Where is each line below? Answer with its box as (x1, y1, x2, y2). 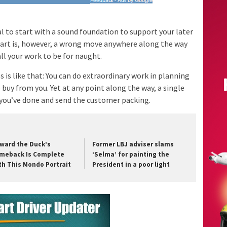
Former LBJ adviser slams (92, 139, 174, 148)
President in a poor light (92, 160, 170, 169)
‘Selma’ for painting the (92, 149, 170, 159)
